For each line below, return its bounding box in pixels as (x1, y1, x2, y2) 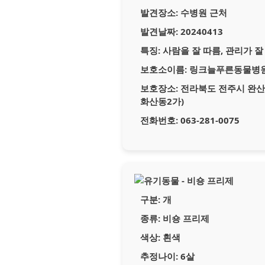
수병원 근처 (178, 7, 227, 18)
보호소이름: (140, 63, 187, 75)
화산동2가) (140, 95, 184, 107)
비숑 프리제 (160, 212, 209, 224)
